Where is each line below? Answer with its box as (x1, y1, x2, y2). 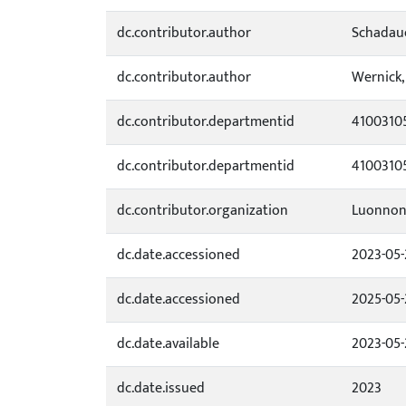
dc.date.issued (117, 376, 205, 401)
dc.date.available (117, 332, 219, 356)
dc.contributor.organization (117, 198, 288, 223)
